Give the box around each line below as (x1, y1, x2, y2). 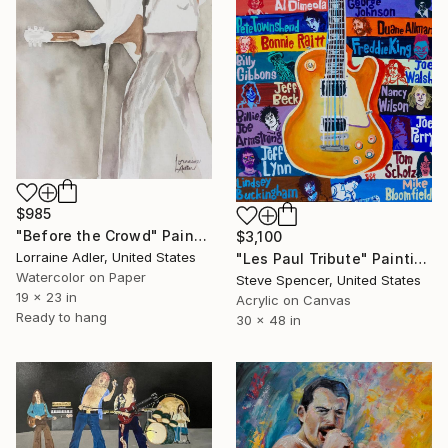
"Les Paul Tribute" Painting (414, 249, 428, 267)
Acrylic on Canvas (236, 291, 351, 308)
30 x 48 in (236, 311, 301, 328)
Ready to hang (16, 309, 107, 326)
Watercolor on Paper (16, 269, 146, 286)
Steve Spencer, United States (236, 271, 421, 288)
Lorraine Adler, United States (16, 249, 196, 266)
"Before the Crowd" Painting (193, 227, 207, 245)
